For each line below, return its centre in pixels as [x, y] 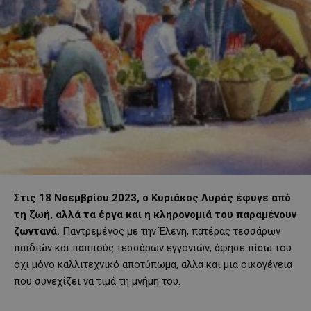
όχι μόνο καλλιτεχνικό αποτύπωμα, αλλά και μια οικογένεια [153, 265]
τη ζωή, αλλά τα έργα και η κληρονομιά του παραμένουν [155, 215]
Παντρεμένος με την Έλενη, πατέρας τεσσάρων [171, 232]
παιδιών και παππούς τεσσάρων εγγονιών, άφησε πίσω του [153, 248]
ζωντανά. [38, 232]
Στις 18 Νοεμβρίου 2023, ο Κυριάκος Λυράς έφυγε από [152, 198]
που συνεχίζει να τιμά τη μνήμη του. [97, 281]
